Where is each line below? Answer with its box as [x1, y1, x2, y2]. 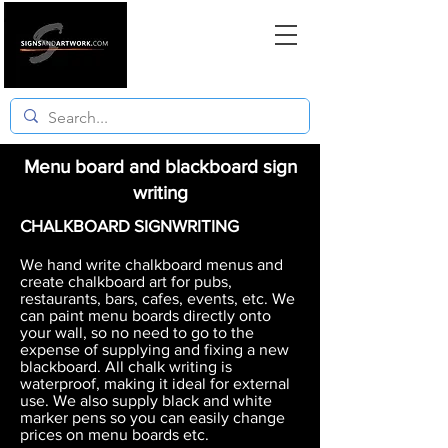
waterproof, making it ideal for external [20, 375, 290, 392]
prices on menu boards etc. [20, 426, 209, 443]
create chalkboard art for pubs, [20, 273, 232, 290]
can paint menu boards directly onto [20, 307, 271, 324]
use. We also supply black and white [20, 392, 272, 409]
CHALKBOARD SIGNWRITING [20, 216, 239, 235]
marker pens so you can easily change [20, 409, 285, 426]
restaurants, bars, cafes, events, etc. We [20, 290, 295, 307]
